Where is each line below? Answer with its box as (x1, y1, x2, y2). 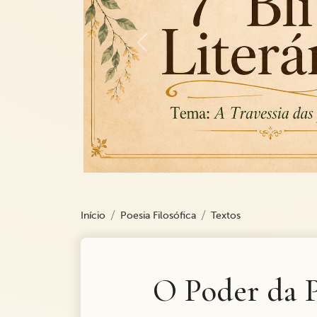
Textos (211, 210, 241, 221)
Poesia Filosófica (120, 210, 196, 221)
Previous (141, 42, 188, 57)
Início (81, 210, 105, 221)
